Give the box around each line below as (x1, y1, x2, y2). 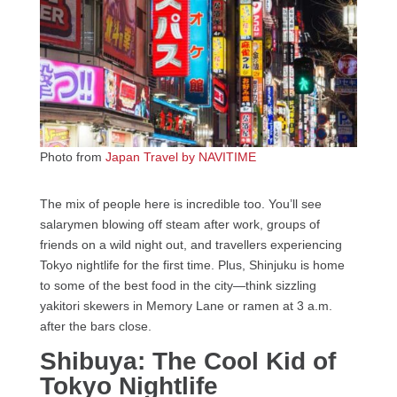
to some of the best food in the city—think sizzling (39, 278, 316, 293)
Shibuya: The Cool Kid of (39, 347, 336, 376)
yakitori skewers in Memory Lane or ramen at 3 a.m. (39, 299, 332, 314)
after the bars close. (39, 319, 152, 334)
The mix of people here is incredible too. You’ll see (39, 197, 322, 212)
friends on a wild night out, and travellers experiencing (39, 237, 342, 253)
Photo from (39, 150, 105, 165)
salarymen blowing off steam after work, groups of (39, 217, 320, 232)
